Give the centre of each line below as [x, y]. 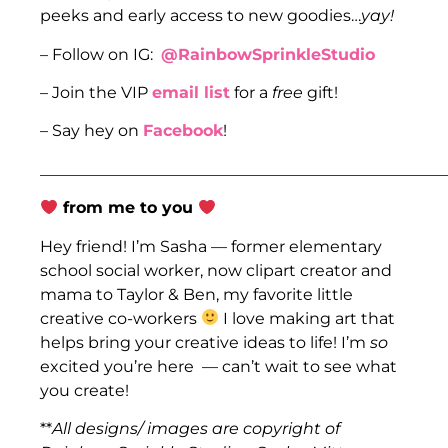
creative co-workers [120, 318]
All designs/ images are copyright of [196, 428]
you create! [86, 390]
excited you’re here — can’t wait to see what [218, 366]
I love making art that [307, 318]
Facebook [183, 131]
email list [191, 92]
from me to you [128, 208]
